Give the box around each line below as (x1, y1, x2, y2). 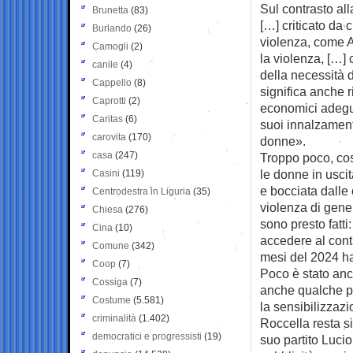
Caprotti (92, 95, 126, 106)
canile (92, 58, 118, 70)
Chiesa (92, 203, 123, 215)
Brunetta (92, 4, 128, 16)
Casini (92, 167, 120, 179)
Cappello (92, 76, 132, 88)
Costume (92, 294, 131, 306)
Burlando (92, 22, 132, 34)
